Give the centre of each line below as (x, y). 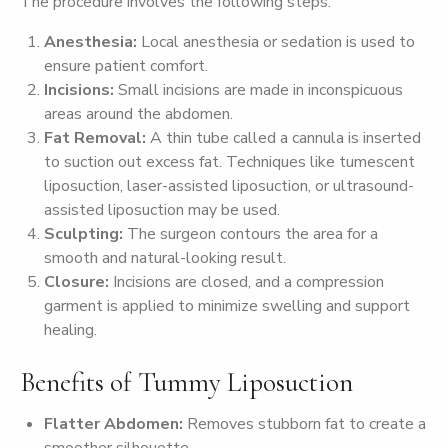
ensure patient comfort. (126, 66)
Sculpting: (83, 234)
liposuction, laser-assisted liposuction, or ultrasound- (229, 186)
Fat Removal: (95, 138)
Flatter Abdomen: (113, 424)
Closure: (76, 282)
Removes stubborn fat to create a (304, 424)
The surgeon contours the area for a (250, 234)
